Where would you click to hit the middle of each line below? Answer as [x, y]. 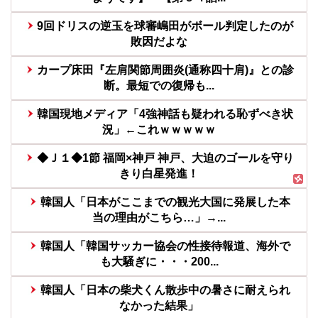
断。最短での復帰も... [159, 85]
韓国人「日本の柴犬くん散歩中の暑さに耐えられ [165, 290]
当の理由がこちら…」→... [159, 217]
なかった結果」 [159, 305]
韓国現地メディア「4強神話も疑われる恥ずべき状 [165, 114]
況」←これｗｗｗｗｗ [159, 129]
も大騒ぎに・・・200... [159, 261]
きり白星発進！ [159, 173]
